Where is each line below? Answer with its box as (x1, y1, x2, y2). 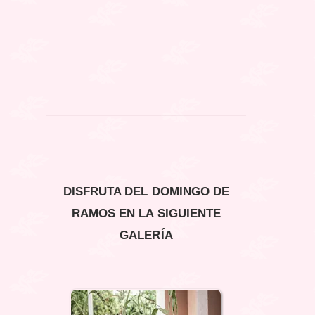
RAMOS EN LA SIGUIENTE (72, 207, 221, 221)
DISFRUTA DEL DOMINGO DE (63, 185, 229, 199)
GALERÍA (120, 229, 173, 243)
